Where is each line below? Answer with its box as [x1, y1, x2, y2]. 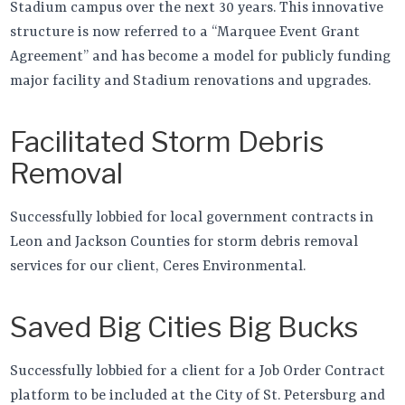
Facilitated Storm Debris [10, 124, 325, 159]
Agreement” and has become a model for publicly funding [10, 48, 391, 65]
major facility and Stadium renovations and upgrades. [10, 72, 372, 89]
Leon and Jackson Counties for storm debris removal [10, 233, 359, 250]
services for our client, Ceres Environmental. [10, 258, 306, 275]
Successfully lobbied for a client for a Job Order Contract [10, 363, 386, 380]
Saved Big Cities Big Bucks [10, 309, 359, 344]
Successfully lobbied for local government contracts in [10, 209, 374, 226]
